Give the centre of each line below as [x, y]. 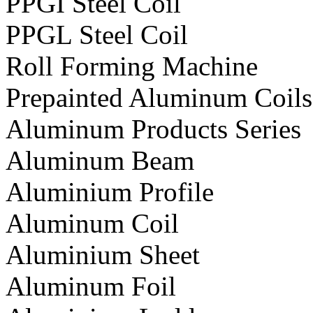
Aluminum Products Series [153, 129]
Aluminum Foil [91, 286]
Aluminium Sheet [103, 255]
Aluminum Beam [100, 161]
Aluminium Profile [110, 192]
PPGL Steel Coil [97, 35]
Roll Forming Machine [132, 66]
